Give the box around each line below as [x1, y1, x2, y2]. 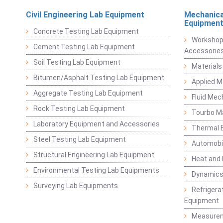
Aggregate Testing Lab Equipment [33, 89, 143, 97]
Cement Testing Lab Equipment [33, 42, 135, 51]
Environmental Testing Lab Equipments [33, 166, 159, 174]
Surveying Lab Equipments [33, 181, 118, 190]
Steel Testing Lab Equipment [33, 135, 126, 143]
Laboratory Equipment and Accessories [33, 119, 160, 128]
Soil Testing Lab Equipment [33, 58, 120, 66]
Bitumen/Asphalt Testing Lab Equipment [33, 73, 164, 82]
